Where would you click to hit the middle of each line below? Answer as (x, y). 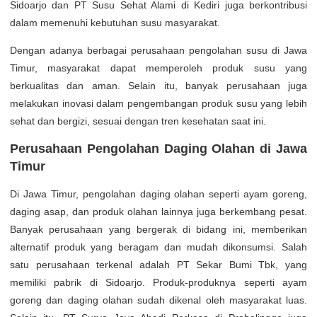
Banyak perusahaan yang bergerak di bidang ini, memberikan (158, 229)
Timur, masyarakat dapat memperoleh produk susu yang (158, 68)
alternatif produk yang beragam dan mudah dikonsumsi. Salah (158, 247)
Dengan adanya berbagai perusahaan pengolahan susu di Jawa (158, 50)
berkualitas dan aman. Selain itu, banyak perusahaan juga (158, 85)
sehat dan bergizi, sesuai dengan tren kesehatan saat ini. (138, 121)
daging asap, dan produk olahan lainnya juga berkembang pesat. (158, 211)
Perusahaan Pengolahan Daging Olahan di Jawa (158, 148)
